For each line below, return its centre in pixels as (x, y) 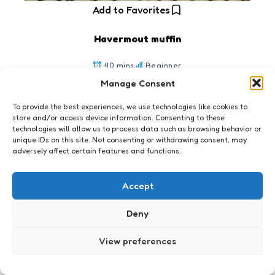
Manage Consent (137, 83)
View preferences (137, 241)
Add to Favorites (131, 10)
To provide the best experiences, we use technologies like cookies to (130, 107)
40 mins (119, 65)
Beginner (163, 65)
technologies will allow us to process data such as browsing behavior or (137, 129)
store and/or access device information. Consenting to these (118, 118)
